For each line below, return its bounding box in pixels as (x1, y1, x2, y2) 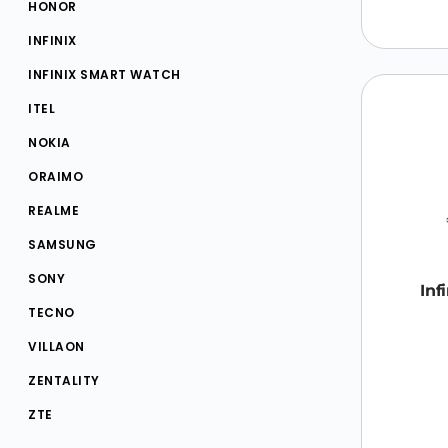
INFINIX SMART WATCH (28, 65, 181, 83)
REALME (28, 201, 79, 219)
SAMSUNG (28, 235, 97, 253)
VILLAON (28, 337, 85, 355)
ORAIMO (28, 167, 83, 185)
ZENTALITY (28, 371, 100, 389)
